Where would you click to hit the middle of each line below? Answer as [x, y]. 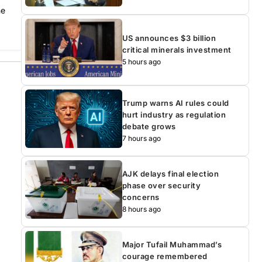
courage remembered [165, 256]
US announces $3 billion [169, 38]
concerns [141, 197]
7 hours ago [141, 138]
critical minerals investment [177, 49]
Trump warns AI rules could [175, 103]
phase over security [161, 185]
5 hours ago [141, 61]
